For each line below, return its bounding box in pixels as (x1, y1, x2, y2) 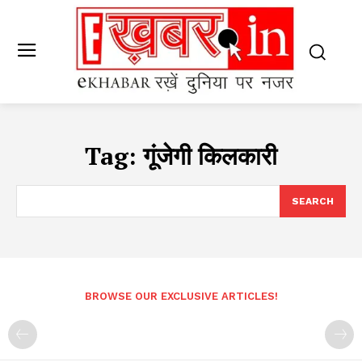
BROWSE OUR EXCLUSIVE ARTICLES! (84, 290, 278, 303)
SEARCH (292, 196, 334, 208)
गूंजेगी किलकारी (143, 140, 277, 173)
